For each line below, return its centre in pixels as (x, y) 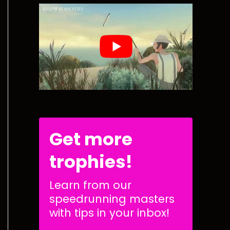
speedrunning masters (112, 199)
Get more (91, 139)
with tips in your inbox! (109, 213)
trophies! (91, 161)
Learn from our (90, 185)
